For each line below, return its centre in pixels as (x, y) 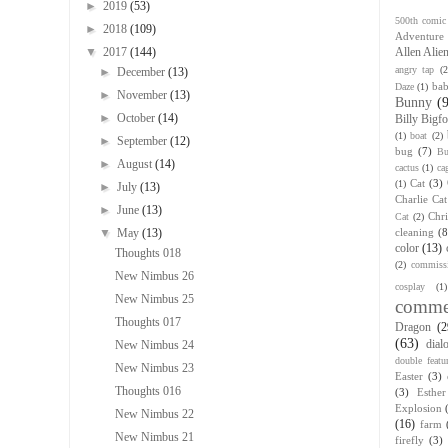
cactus (407, 168)
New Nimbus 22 (154, 414)
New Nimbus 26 (154, 276)
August (136, 164)
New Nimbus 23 (154, 368)
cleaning (414, 232)
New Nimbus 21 (154, 437)
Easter (409, 376)
